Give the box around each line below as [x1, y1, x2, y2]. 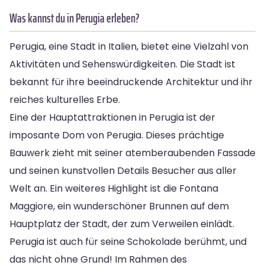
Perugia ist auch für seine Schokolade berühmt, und [9, 234, 247, 248]
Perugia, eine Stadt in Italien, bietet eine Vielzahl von [9, 39, 248, 53]
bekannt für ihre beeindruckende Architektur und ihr [9, 75, 253, 89]
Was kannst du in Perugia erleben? [9, 8, 140, 28]
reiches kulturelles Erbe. [9, 92, 120, 106]
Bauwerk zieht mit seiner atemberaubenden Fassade [9, 146, 256, 160]
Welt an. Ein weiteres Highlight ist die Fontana [9, 181, 218, 195]
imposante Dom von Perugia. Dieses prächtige [9, 128, 224, 142]
